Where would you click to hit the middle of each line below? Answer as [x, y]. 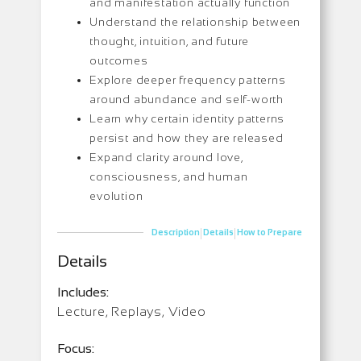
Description [176, 232]
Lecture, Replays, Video [132, 311]
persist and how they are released [187, 137]
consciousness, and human [169, 176]
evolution [116, 195]
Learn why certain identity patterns [187, 118]
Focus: [76, 348]
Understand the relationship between [195, 21]
